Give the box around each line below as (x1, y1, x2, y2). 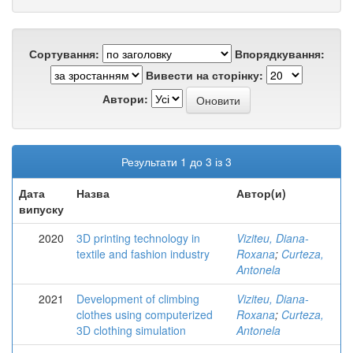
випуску (19, 201, 64, 217)
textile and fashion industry (76, 246, 210, 262)
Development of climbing (76, 291, 199, 307)
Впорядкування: (234, 46, 325, 61)
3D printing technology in (76, 230, 200, 246)
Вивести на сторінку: (146, 67, 263, 83)
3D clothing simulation (76, 322, 186, 338)
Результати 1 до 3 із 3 (121, 154, 232, 169)
